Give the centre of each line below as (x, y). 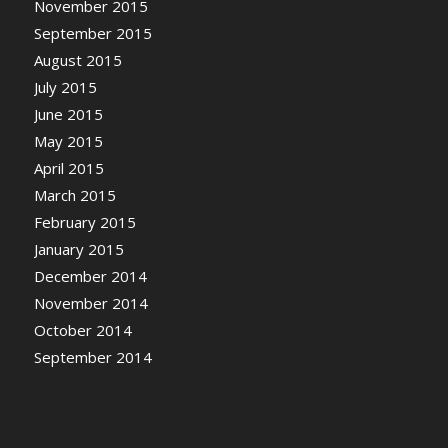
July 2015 (65, 87)
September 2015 (92, 33)
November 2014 (90, 303)
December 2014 (90, 276)
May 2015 (68, 141)
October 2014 (82, 330)
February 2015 (84, 222)
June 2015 (68, 114)
